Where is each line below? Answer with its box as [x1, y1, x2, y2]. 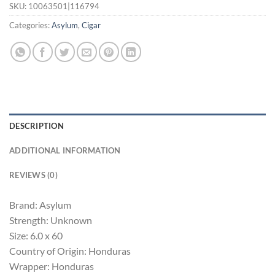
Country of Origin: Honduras [9, 244, 131, 257]
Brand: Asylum [9, 198, 71, 211]
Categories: [9, 20, 52, 30]
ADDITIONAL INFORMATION [9, 145, 121, 155]
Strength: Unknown [9, 214, 92, 226]
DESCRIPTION [9, 120, 64, 131]
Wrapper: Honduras [9, 260, 94, 272]
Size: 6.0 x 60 [9, 229, 63, 241]
